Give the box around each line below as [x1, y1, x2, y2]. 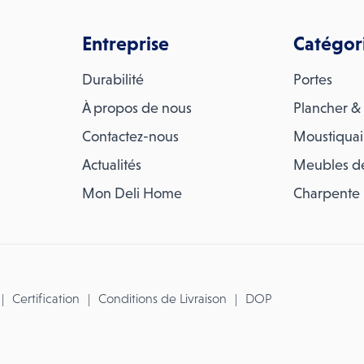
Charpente [293, 185, 361, 201]
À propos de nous [81, 100, 192, 116]
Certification [12, 292, 80, 305]
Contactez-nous [81, 128, 179, 145]
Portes [293, 71, 333, 88]
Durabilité [81, 71, 144, 88]
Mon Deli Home [81, 185, 182, 201]
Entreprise [81, 32, 169, 54]
